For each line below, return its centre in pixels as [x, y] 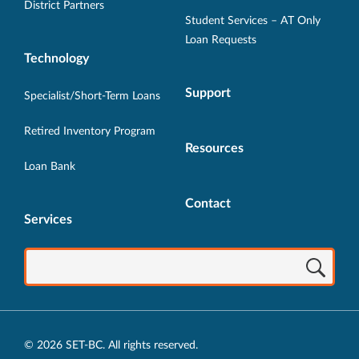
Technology [56, 59]
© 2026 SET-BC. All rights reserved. [111, 346]
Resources [214, 149]
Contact [208, 204]
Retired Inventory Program [90, 132]
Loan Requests [221, 40]
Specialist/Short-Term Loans [93, 97]
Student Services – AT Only [253, 21]
